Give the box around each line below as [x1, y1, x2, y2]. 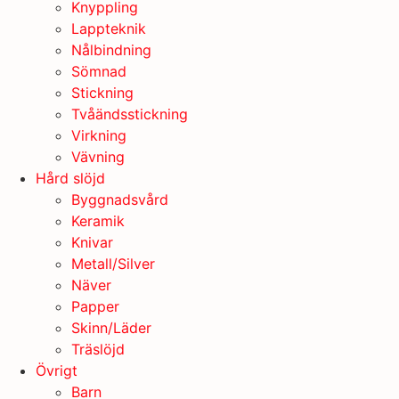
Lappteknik [71, 20, 146, 37]
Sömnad [71, 62, 126, 80]
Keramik [71, 212, 125, 230]
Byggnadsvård [71, 191, 168, 208]
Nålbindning [71, 41, 151, 59]
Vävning [71, 148, 125, 166]
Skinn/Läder [71, 319, 151, 337]
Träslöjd [71, 340, 125, 358]
